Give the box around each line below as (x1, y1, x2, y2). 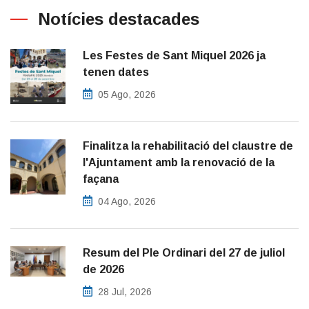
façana (83, 173, 119, 186)
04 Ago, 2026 (98, 196, 156, 208)
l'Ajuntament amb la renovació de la (83, 157, 275, 169)
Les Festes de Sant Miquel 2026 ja (83, 50, 266, 62)
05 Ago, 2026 (98, 89, 156, 101)
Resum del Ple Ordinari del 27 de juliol (83, 247, 285, 259)
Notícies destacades (38, 10, 199, 29)
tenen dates (83, 66, 149, 79)
